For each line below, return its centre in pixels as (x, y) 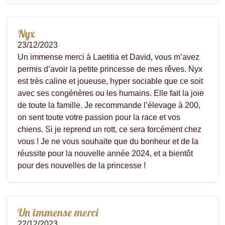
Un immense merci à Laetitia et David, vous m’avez (108, 57)
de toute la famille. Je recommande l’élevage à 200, (109, 105)
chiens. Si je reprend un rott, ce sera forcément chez (109, 129)
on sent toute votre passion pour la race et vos (99, 117)
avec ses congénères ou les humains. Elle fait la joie (111, 93)
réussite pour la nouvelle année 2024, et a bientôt (105, 153)
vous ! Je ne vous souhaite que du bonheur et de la (108, 141)
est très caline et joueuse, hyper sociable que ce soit (110, 81)
